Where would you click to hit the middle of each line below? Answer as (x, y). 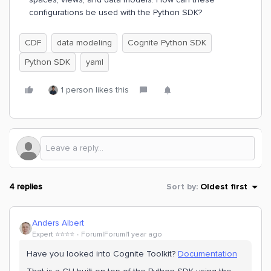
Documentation (207, 254)
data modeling (84, 43)
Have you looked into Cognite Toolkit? (102, 254)
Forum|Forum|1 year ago (122, 234)
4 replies (26, 187)
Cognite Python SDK (167, 43)
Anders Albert (58, 223)
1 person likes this (95, 90)
